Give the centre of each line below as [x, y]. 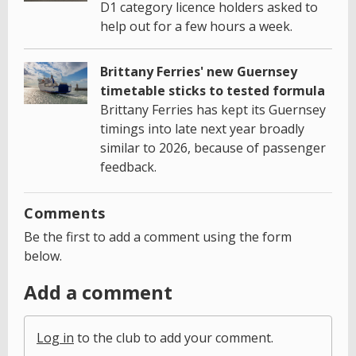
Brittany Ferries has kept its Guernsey [213, 109]
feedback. [128, 166]
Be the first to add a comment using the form [158, 236]
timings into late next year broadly [202, 128]
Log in [55, 337]
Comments [65, 213]
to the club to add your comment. [174, 337]
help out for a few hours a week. [196, 26]
